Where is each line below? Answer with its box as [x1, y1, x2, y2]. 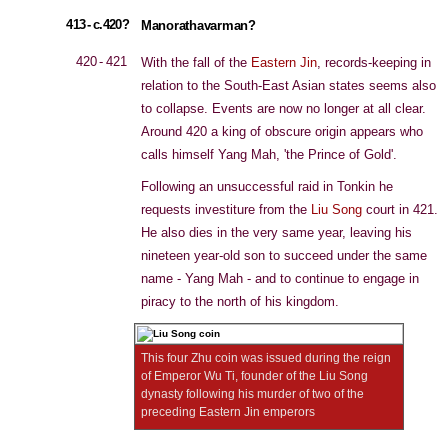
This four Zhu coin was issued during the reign [141, 351, 391, 365]
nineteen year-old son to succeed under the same [141, 248, 427, 263]
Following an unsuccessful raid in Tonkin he [141, 179, 393, 194]
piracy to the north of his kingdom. [141, 294, 339, 309]
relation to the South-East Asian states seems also [141, 78, 436, 93]
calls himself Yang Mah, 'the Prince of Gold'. [141, 147, 397, 162]
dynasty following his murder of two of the [141, 387, 364, 401]
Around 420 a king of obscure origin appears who [141, 124, 423, 139]
